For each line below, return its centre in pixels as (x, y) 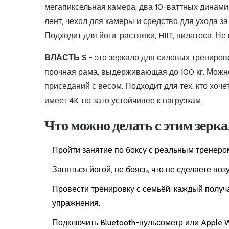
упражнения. (76, 203)
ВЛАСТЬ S (66, 58)
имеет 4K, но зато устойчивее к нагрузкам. (123, 101)
